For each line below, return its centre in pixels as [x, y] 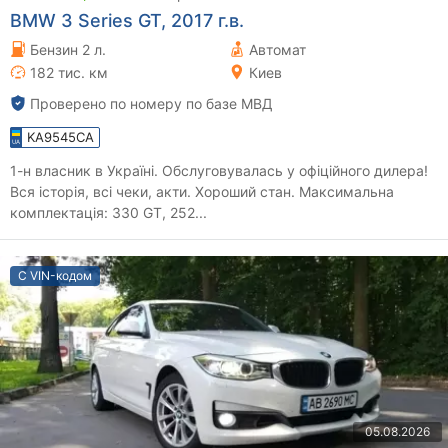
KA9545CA [60, 136]
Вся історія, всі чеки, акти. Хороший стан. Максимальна [202, 191]
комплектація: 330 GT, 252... [108, 212]
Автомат [277, 49]
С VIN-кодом [55, 275]
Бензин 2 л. [68, 49]
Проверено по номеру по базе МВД [151, 103]
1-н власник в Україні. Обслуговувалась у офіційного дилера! [219, 170]
